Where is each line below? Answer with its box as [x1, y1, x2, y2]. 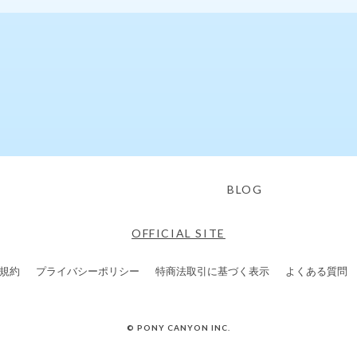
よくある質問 [285, 264, 347, 277]
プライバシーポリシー [36, 264, 139, 277]
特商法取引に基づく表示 [155, 264, 269, 277]
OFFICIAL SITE [131, 226, 226, 240]
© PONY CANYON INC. [127, 322, 230, 332]
